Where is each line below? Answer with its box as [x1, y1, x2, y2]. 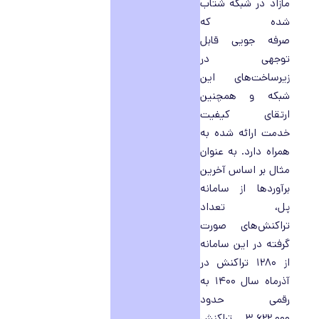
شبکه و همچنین [199, 88, 290, 103]
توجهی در [199, 51, 290, 66]
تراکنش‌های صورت [199, 218, 290, 233]
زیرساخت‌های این [199, 70, 290, 85]
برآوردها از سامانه [199, 181, 290, 196]
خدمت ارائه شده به [199, 125, 290, 140]
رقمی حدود [199, 292, 290, 307]
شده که [199, 14, 290, 29]
